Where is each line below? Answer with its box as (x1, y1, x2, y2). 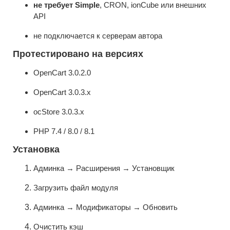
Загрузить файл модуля (33, 183, 118, 192)
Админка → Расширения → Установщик (33, 163, 175, 172)
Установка (13, 144, 60, 155)
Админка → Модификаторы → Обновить (33, 202, 178, 212)
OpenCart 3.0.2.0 (33, 68, 91, 77)
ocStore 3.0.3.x (33, 107, 84, 116)
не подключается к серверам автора (33, 31, 162, 40)
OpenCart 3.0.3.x (33, 87, 91, 97)
